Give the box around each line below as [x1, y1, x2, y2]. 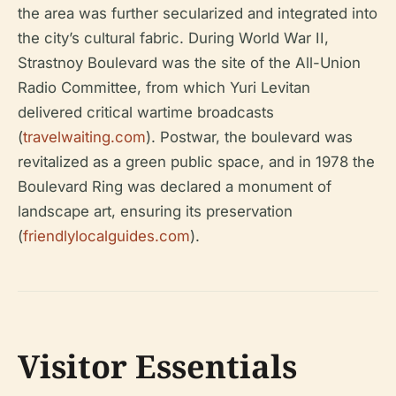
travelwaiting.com [23, 128, 146, 146]
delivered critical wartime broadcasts [18, 103, 274, 121]
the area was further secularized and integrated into [18, 4, 377, 22]
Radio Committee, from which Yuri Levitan [18, 79, 310, 96]
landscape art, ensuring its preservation [18, 202, 293, 220]
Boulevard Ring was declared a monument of [18, 178, 331, 195]
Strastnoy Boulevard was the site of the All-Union [18, 54, 361, 72]
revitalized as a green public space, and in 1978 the [18, 153, 375, 171]
